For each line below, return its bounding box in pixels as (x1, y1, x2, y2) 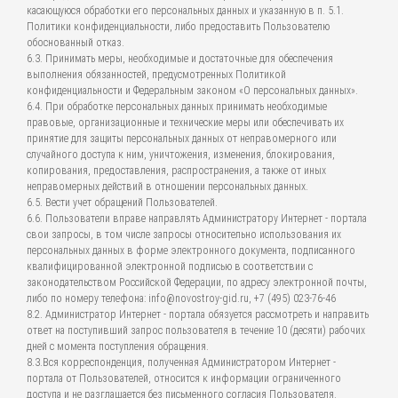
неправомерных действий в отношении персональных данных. (27, 180, 308, 193)
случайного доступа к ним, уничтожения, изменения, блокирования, (27, 148, 335, 161)
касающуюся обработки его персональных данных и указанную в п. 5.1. (27, 4, 344, 17)
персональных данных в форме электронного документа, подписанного (27, 244, 355, 257)
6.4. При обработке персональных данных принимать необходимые (27, 100, 327, 113)
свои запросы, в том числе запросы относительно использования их (27, 228, 341, 241)
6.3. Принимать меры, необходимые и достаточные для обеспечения (27, 52, 333, 65)
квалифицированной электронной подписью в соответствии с (27, 260, 313, 273)
